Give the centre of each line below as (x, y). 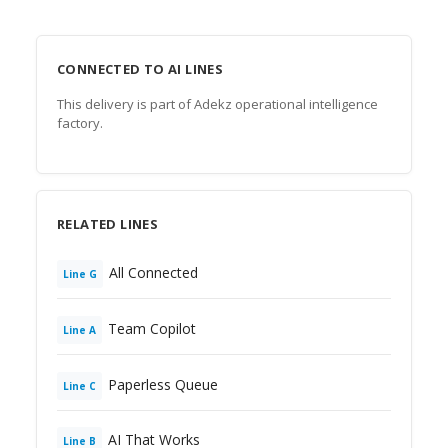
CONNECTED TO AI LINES (140, 69)
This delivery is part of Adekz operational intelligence (217, 104)
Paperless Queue (163, 384)
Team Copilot (152, 328)
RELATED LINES (108, 224)
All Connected (153, 272)
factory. (80, 123)
